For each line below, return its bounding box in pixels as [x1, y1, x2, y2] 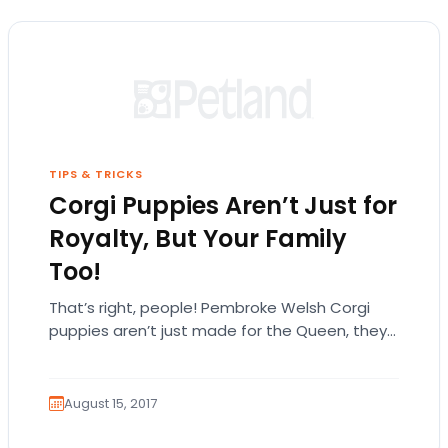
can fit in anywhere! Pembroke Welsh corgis [49, 342, 372, 364]
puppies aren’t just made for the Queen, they [49, 319, 387, 341]
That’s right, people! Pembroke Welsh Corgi [49, 296, 370, 318]
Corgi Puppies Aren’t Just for [49, 188, 397, 222]
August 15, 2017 [64, 394, 157, 414]
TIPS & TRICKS [49, 165, 143, 182]
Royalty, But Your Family [49, 221, 348, 255]
